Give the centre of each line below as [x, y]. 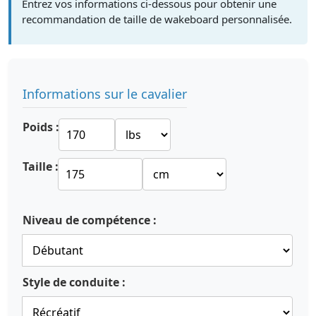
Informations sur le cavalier [105, 94]
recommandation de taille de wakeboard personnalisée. [157, 19]
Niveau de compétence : [90, 220]
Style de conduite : [74, 282]
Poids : [41, 127]
